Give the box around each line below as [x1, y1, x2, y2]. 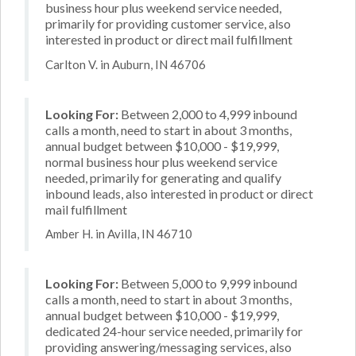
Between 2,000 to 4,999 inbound [118, 106, 297, 122]
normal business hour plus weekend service [45, 153, 277, 169]
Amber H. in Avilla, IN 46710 [45, 226, 192, 241]
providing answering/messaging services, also [45, 339, 292, 354]
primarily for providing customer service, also [45, 16, 291, 31]
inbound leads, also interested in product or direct [45, 185, 313, 201]
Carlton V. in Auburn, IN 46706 [45, 56, 206, 72]
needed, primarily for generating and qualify [45, 169, 281, 185]
